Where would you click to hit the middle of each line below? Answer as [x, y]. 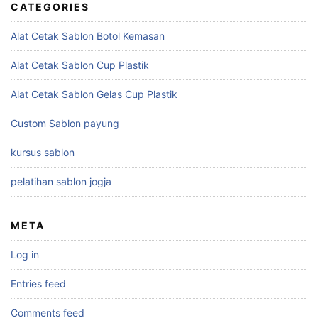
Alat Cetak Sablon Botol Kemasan [88, 36]
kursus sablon [43, 153]
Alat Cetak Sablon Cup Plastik [80, 65]
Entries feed [38, 284]
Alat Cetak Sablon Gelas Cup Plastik [94, 94]
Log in [25, 255]
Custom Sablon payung [65, 124]
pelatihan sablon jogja [61, 182]
